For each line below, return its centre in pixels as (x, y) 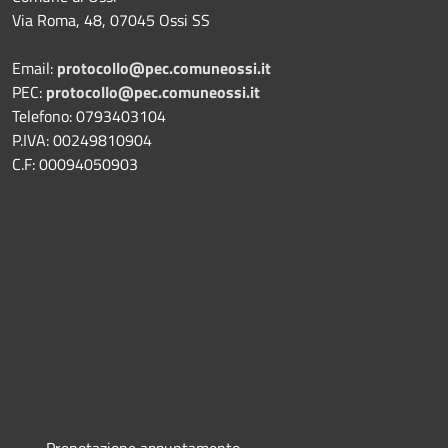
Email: (34, 68)
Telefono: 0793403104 (89, 116)
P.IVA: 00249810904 (82, 140)
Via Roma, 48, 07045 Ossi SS (111, 20)
